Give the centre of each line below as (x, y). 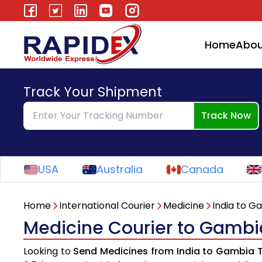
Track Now (226, 116)
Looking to (49, 251)
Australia (119, 170)
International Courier (107, 206)
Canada (202, 170)
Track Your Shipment (93, 92)
